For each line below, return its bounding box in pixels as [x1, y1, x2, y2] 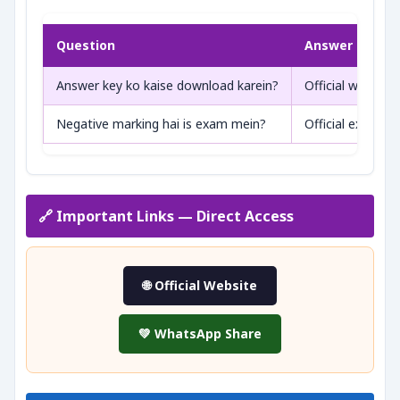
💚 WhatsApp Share [138, 325, 262, 342]
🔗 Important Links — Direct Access [38, 206, 294, 226]
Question [56, 37, 115, 54]
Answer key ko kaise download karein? [56, 77, 279, 94]
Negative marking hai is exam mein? [56, 115, 266, 132]
